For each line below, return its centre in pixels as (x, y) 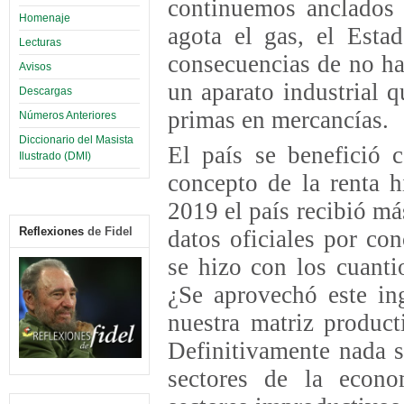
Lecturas (40, 42)
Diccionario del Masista (76, 139)
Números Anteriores (68, 115)
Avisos (35, 66)
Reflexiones (51, 231)
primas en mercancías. (278, 119)
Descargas (46, 91)
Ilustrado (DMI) (55, 156)
